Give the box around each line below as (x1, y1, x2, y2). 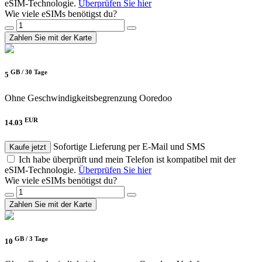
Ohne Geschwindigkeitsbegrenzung (5, 92, 137, 103)
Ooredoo (139, 92, 172, 103)
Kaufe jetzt (9, 142, 46, 151)
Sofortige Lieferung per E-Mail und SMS (53, 141, 205, 151)
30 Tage (25, 68, 47, 76)
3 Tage (29, 235, 48, 242)
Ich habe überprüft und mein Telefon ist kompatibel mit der (19, 154, 236, 164)
